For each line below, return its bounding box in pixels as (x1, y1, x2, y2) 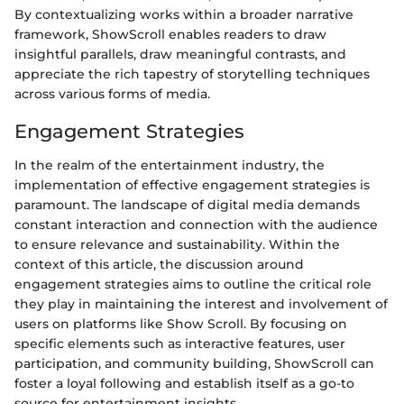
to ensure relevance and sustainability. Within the (14, 236, 340, 253)
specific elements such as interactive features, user (14, 335, 345, 353)
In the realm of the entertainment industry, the (14, 157, 325, 174)
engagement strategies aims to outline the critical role (14, 276, 372, 293)
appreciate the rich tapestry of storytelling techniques (14, 65, 370, 82)
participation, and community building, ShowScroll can (14, 355, 374, 372)
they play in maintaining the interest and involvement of (14, 296, 388, 313)
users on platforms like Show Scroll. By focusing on (14, 316, 347, 333)
